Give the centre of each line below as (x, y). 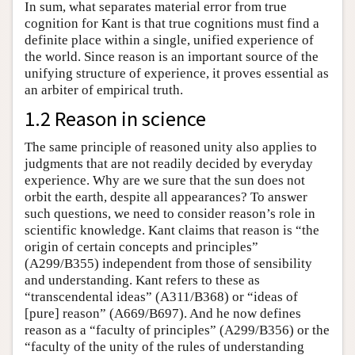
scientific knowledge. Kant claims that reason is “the (172, 230)
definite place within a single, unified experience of (169, 40)
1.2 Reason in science (115, 118)
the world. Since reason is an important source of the (172, 56)
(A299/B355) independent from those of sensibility (168, 263)
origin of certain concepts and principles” (141, 246)
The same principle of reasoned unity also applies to (171, 147)
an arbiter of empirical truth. (104, 90)
